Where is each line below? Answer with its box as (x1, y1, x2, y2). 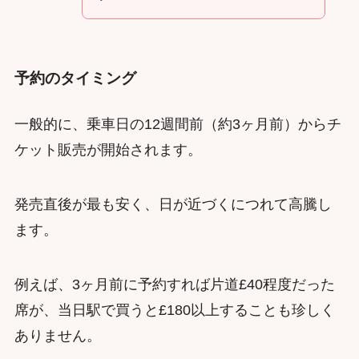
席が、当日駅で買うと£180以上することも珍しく (14, 301, 335, 318)
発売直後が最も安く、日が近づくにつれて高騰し (14, 196, 332, 212)
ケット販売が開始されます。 (14, 141, 202, 158)
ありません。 (14, 327, 101, 344)
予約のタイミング (14, 69, 136, 87)
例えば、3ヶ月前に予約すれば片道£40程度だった (14, 276, 335, 292)
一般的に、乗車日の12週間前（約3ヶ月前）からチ (14, 115, 341, 132)
